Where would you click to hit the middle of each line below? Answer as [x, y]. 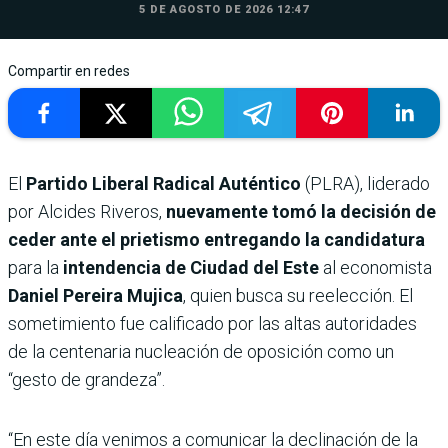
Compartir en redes [69, 71]
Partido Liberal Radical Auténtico [163, 184]
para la [33, 268]
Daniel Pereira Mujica [95, 296]
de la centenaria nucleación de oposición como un [201, 352]
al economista [377, 268]
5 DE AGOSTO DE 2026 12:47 [224, 10]
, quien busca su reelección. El [298, 296]
